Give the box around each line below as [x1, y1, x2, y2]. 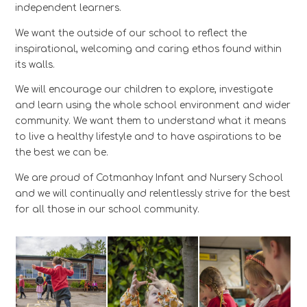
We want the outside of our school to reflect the [15, 27, 247, 38]
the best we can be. [15, 147, 109, 158]
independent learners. [15, 3, 122, 14]
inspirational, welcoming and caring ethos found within [15, 43, 282, 54]
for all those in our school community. [15, 204, 200, 214]
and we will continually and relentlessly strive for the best [15, 188, 291, 199]
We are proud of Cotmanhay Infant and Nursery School [15, 172, 284, 183]
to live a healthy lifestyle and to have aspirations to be [15, 132, 282, 143]
